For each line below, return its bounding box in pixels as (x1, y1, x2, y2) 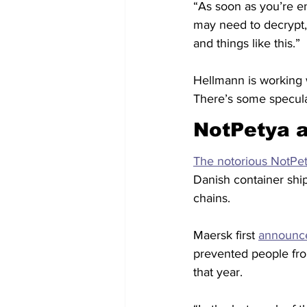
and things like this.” (193, 36, 300, 50)
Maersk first (193, 228, 258, 242)
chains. (193, 191, 230, 205)
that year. (193, 265, 243, 279)
